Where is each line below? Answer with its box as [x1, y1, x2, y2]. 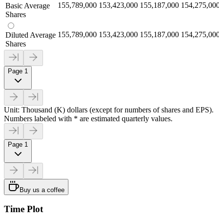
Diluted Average [5, 30, 56, 39]
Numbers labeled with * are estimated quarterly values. [4, 114, 173, 123]
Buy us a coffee [20, 186, 65, 194]
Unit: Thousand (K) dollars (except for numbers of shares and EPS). [4, 105, 214, 114]
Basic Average [5, 1, 50, 10]
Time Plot [4, 204, 43, 215]
